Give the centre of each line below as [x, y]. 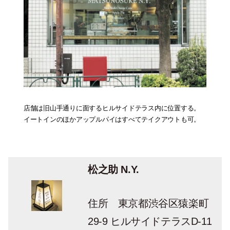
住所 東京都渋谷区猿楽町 [148, 204]
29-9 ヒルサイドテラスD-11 [150, 222]
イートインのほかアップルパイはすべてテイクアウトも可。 [112, 120]
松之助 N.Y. [113, 170]
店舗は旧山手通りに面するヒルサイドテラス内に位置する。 [112, 108]
